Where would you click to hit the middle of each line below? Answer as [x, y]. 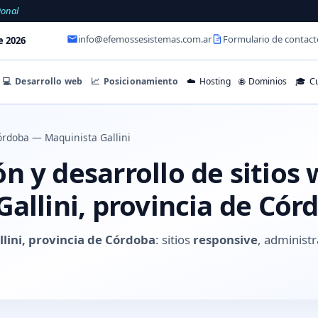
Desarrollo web [48, 81]
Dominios [266, 82]
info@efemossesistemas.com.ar [145, 39]
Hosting [214, 82]
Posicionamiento [139, 81]
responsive [225, 239]
